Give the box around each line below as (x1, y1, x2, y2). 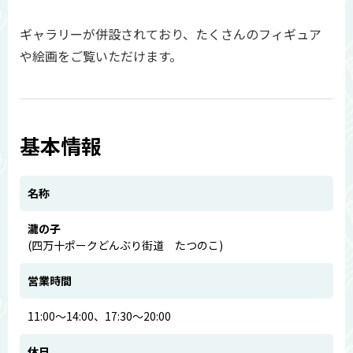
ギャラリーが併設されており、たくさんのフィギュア (20, 24, 321, 43)
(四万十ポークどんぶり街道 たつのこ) (28, 236, 223, 253)
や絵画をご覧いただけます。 (20, 46, 182, 65)
